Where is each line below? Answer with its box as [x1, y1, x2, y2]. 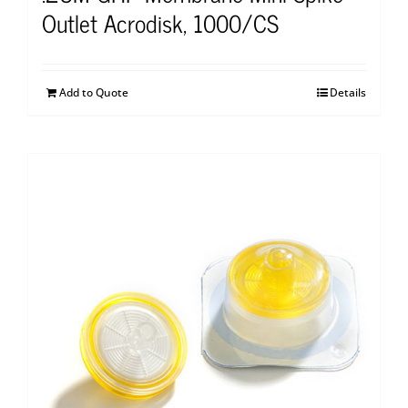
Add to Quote [59, 84, 128, 100]
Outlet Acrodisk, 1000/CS [42, 2, 279, 42]
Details [330, 84, 366, 100]
